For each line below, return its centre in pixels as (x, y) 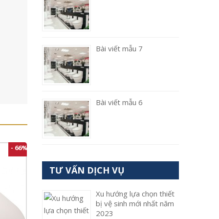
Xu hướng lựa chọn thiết (135, 194)
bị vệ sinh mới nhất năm (135, 204)
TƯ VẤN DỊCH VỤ (87, 170)
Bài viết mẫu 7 (119, 49)
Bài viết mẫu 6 (119, 102)
